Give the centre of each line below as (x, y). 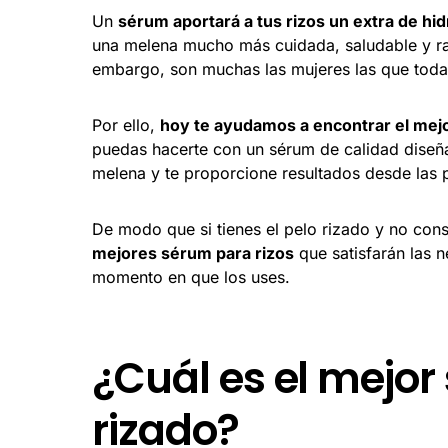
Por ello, (126, 124)
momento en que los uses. (191, 276)
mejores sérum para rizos (193, 252)
